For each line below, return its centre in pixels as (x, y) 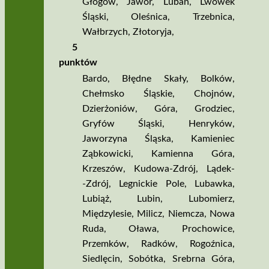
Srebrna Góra (202, 259)
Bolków (216, 79)
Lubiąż (95, 199)
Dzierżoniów (108, 109)
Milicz (150, 214)
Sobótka (146, 259)
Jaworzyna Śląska (126, 139)
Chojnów (213, 94)
